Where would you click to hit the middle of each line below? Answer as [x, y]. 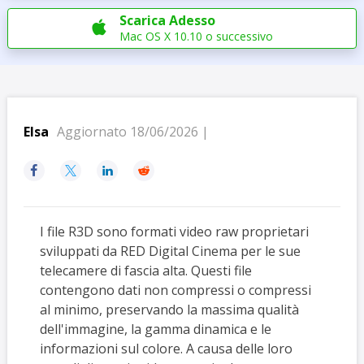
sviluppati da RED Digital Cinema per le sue [170, 251]
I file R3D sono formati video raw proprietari [174, 232]
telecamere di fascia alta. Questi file [145, 271]
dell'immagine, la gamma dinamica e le [155, 329]
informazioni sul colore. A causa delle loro [166, 349]
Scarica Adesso [167, 20]
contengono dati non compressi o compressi [175, 290]
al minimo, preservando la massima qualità [169, 310]
